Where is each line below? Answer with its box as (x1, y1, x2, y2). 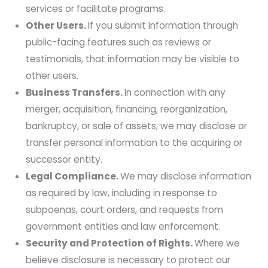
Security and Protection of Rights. (26, 236, 195, 249)
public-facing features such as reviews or (26, 35, 212, 48)
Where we (194, 236, 240, 249)
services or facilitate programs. (26, 2, 166, 15)
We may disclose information (120, 169, 252, 182)
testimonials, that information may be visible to (26, 52, 240, 65)
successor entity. (26, 153, 103, 166)
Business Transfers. (26, 86, 125, 99)
